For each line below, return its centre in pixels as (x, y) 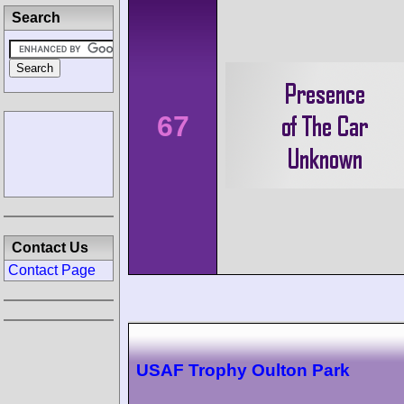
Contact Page (52, 270)
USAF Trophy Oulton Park (243, 370)
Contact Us (50, 248)
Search (36, 18)
